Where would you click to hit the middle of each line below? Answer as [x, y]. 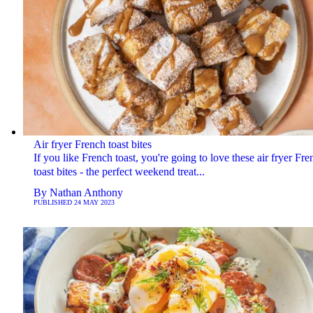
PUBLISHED [53, 202]
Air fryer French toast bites [92, 144]
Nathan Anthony [86, 192]
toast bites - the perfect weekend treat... [119, 171]
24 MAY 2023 [94, 202]
